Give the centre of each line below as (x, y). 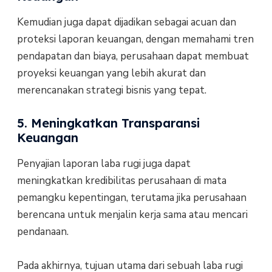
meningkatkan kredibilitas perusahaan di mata (121, 181)
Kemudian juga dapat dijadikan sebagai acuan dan (126, 22)
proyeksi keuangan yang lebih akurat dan (111, 73)
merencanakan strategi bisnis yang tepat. (111, 90)
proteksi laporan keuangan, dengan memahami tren (135, 39)
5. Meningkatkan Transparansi (108, 123)
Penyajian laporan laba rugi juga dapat (104, 164)
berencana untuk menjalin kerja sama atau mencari (132, 215)
